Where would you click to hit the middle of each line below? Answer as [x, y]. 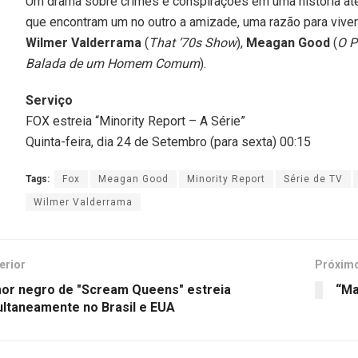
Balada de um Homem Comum [113, 63]
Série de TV [313, 179]
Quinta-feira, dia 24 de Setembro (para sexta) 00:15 [168, 141]
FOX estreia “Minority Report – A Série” [135, 121]
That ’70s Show [193, 42]
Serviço [49, 100]
